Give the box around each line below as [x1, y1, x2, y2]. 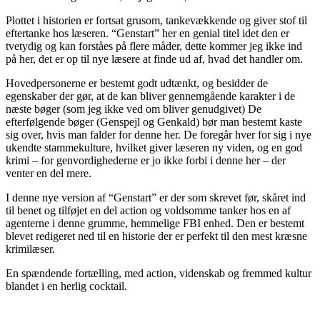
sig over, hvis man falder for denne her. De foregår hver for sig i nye [6, 128, 311, 141]
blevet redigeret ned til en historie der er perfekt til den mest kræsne [6, 229, 307, 242]
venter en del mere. [6, 166, 94, 179]
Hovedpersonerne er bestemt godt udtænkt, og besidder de [6, 76, 268, 89]
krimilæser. [6, 242, 55, 255]
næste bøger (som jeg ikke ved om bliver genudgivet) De [6, 102, 261, 115]
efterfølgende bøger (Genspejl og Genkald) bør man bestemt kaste [6, 115, 302, 128]
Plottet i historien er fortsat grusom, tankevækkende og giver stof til [6, 14, 307, 26]
